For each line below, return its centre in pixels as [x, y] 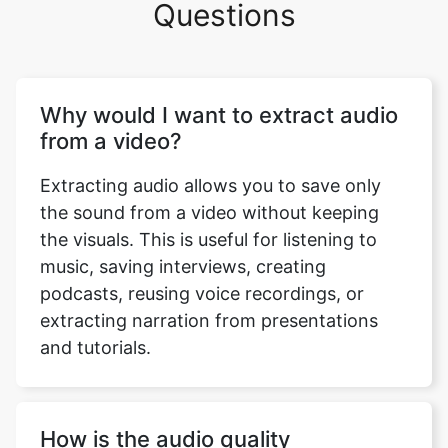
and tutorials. [95, 326]
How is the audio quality [165, 418]
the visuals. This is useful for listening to [208, 218]
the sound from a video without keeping [209, 191]
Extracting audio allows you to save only [210, 164]
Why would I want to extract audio [219, 94]
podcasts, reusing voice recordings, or [202, 272]
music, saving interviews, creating [183, 245]
